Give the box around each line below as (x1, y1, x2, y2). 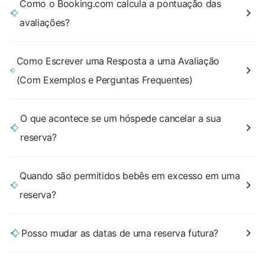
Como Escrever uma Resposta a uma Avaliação (16, 55, 219, 67)
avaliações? (20, 17, 70, 28)
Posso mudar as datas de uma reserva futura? (21, 227, 218, 239)
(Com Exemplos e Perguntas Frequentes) (16, 74, 193, 86)
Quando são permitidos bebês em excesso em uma (20, 170, 240, 182)
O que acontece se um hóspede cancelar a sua (20, 112, 221, 124)
